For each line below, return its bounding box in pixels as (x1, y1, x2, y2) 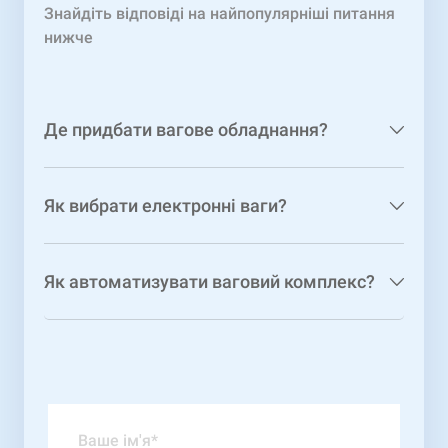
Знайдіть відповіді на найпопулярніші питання (44, 4, 395, 24)
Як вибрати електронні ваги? (44, 195, 287, 217)
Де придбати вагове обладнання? (44, 119, 328, 141)
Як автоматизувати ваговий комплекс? (44, 271, 375, 293)
